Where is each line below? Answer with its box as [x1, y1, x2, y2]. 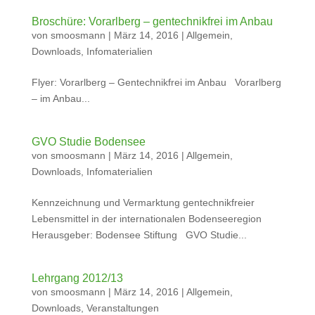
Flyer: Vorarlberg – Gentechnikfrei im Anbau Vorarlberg [31, 77, 281, 88]
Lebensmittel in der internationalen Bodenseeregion [31, 213, 262, 224]
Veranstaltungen [86, 302, 159, 314]
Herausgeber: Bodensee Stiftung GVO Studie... [31, 229, 247, 240]
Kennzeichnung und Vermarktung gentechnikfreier [31, 197, 255, 208]
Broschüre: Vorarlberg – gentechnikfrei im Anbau [31, 15, 273, 27]
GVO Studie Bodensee [31, 136, 146, 148]
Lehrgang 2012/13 [31, 272, 123, 284]
